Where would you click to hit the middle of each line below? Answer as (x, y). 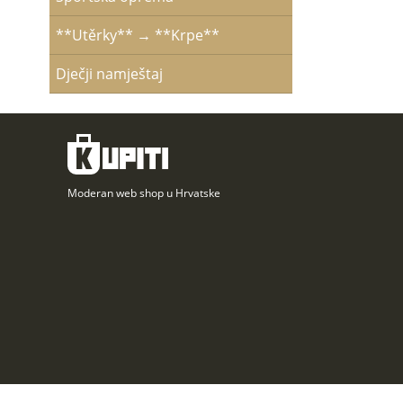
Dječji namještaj (109, 74)
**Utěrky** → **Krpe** (137, 35)
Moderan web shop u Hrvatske (144, 193)
